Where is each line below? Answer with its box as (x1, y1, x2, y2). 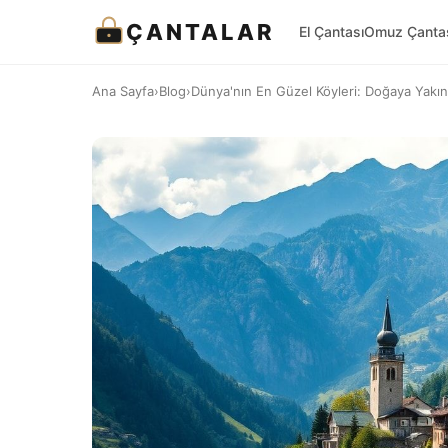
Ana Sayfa (92, 83, 154, 99)
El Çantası (299, 23, 364, 40)
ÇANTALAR (126, 19, 275, 45)
